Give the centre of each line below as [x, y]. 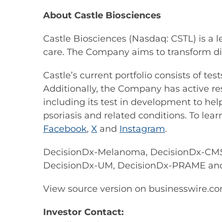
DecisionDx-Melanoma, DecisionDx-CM [131, 152]
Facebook [65, 129]
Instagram [142, 129]
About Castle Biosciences [102, 15]
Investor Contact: [83, 212]
